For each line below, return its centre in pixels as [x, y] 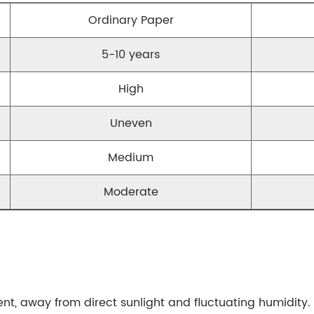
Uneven [131, 123]
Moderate [131, 192]
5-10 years [131, 55]
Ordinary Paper [131, 20]
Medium [131, 158]
